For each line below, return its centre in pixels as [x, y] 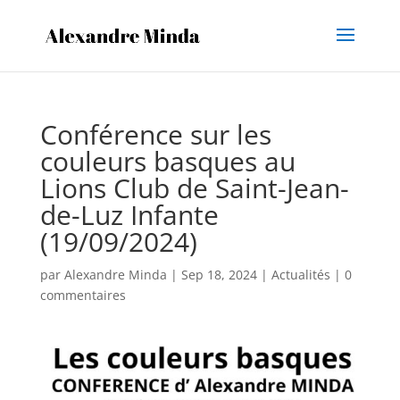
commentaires [83, 295]
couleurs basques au [167, 161]
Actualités [300, 275]
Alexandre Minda [115, 275]
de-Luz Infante [129, 215]
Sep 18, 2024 [219, 275]
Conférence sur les [155, 134]
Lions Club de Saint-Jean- [194, 188]
